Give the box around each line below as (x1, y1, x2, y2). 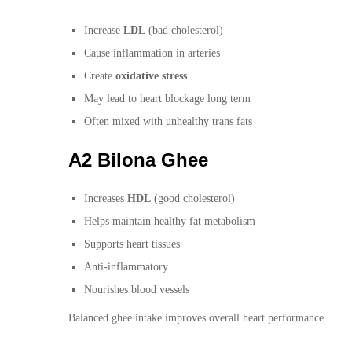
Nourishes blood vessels (84, 283, 189, 295)
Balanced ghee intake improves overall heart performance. (68, 311, 327, 324)
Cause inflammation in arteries (84, 46, 220, 59)
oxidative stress (115, 69, 187, 82)
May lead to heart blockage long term (84, 92, 251, 104)
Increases (84, 192, 127, 204)
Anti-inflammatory (84, 260, 168, 273)
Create (84, 69, 115, 82)
